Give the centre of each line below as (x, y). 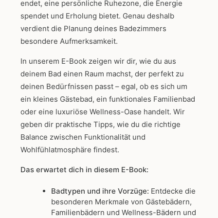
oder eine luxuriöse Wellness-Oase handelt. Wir (103, 112)
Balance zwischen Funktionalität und (83, 137)
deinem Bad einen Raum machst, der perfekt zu (102, 74)
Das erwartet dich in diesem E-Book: (84, 170)
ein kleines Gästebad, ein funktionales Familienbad (108, 99)
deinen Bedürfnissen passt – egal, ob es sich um (104, 87)
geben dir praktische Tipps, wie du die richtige (100, 125)
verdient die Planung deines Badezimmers (93, 29)
